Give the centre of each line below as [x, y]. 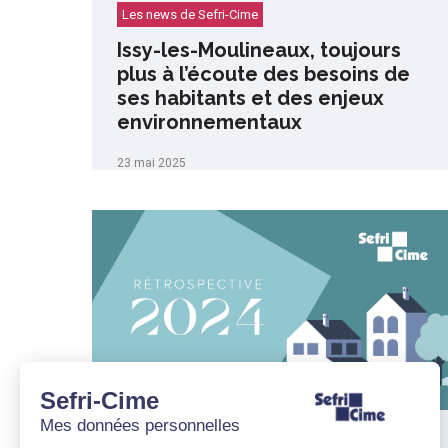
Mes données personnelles [140, 425]
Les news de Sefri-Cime [190, 14]
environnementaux [209, 122]
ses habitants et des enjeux [250, 98]
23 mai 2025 [151, 163]
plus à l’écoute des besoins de [263, 74]
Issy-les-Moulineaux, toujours [259, 50]
